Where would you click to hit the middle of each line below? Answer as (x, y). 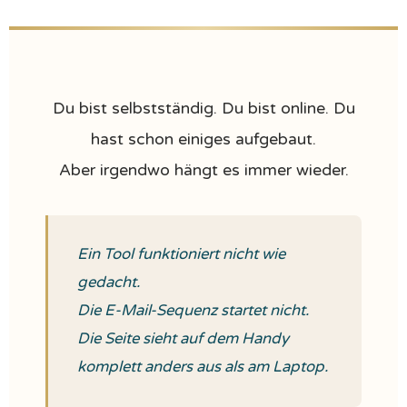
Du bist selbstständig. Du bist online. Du (203, 109)
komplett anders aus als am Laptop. (203, 367)
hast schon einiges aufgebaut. (203, 139)
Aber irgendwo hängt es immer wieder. (203, 170)
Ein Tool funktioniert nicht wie (181, 254)
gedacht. (109, 283)
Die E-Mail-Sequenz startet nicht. (193, 311)
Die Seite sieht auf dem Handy (183, 339)
